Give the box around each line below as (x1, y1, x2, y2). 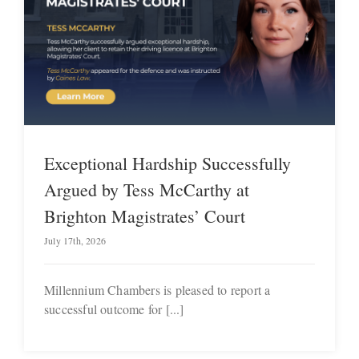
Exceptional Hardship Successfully (44, 151, 291, 175)
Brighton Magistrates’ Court (44, 204, 245, 228)
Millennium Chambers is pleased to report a (44, 280, 271, 298)
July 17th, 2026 (44, 233, 106, 247)
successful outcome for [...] (44, 300, 184, 317)
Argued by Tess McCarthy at (44, 177, 249, 201)
